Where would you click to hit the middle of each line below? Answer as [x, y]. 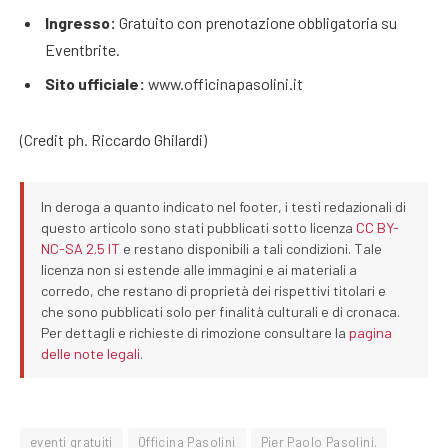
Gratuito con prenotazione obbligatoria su [256, 23]
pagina [371, 332]
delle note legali [91, 353]
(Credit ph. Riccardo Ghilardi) [113, 139]
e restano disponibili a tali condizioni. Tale [251, 248]
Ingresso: [80, 23]
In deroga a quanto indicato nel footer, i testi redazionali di [224, 206]
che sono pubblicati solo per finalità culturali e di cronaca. [221, 311]
